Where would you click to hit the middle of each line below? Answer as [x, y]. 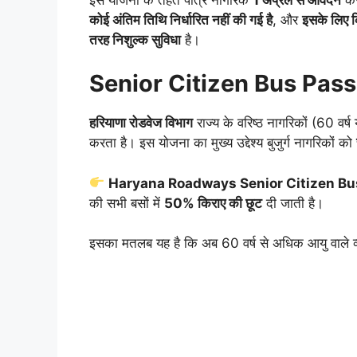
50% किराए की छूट [213, 203]
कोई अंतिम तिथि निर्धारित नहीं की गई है [181, 20]
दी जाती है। [293, 203]
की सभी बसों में [127, 203]
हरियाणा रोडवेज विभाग [141, 123]
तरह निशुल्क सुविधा [135, 39]
